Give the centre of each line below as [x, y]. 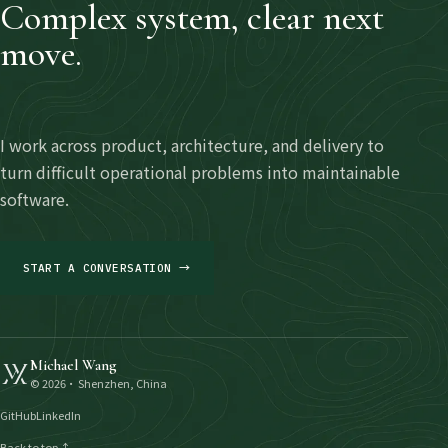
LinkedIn [58, 415]
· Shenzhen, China [116, 383]
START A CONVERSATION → [107, 267]
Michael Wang [73, 365]
